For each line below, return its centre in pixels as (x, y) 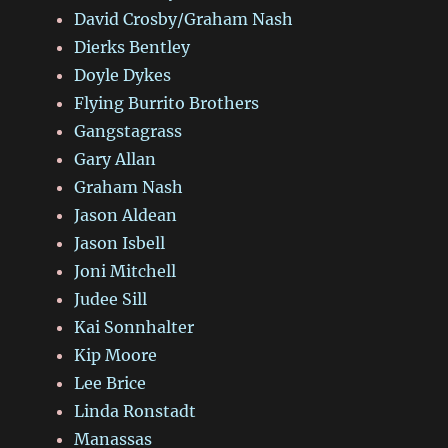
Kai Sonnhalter (134, 327)
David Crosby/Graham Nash (184, 19)
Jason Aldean (126, 215)
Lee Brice (110, 383)
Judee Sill (111, 299)
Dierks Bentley (132, 47)
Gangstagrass (128, 131)
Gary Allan (115, 159)
